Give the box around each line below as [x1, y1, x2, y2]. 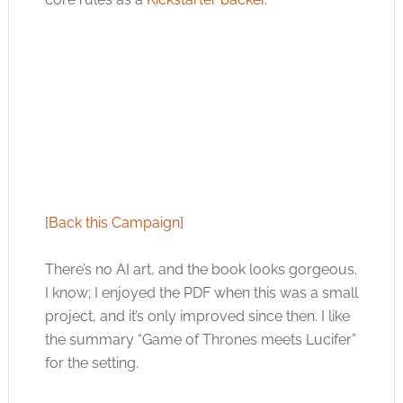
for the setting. [44, 354, 139, 372]
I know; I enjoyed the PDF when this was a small [44, 283, 358, 301]
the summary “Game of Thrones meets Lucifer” [44, 330, 356, 348]
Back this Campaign [48, 213, 180, 231]
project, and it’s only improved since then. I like [44, 307, 350, 325]
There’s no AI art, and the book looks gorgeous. [44, 260, 357, 278]
